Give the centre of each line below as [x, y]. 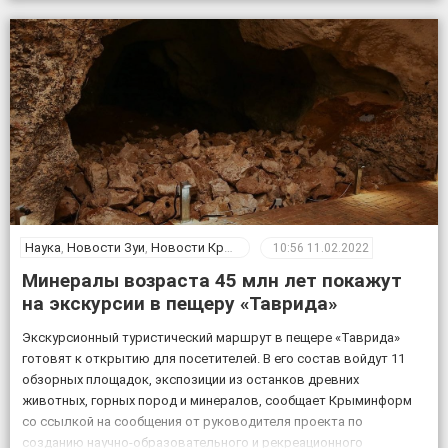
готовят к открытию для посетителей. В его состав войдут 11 [213, 358]
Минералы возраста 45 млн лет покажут [212, 280]
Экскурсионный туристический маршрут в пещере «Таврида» [211, 337]
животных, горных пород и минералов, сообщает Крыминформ [217, 400]
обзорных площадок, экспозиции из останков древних [190, 379]
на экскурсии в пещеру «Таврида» [179, 303]
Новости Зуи [106, 248]
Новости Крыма [187, 248]
